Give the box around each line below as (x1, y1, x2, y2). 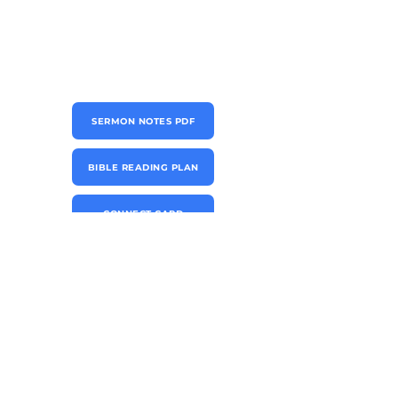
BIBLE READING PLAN (87, 161, 199, 173)
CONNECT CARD (103, 207, 183, 219)
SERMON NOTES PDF (92, 115, 195, 127)
